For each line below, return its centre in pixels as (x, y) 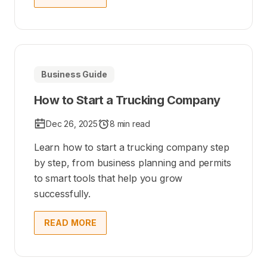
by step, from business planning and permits (133, 163)
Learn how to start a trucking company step (132, 148)
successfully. (62, 194)
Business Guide (74, 74)
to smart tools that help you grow (108, 178)
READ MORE (71, 223)
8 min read (130, 124)
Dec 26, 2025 (72, 124)
